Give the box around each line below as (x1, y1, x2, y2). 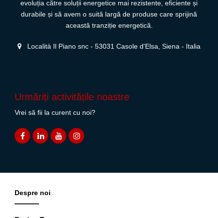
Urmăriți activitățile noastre (15, 91, 129, 103)
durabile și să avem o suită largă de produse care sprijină (21, 10, 197, 18)
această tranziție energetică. (65, 21, 153, 30)
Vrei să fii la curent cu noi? (15, 109, 95, 117)
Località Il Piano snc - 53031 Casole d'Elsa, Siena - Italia (25, 42, 200, 51)
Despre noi (15, 189, 51, 197)
